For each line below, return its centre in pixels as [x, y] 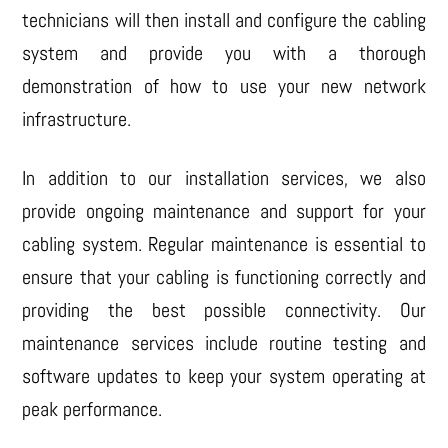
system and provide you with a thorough [224, 53]
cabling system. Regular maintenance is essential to [224, 244]
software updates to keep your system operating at [224, 376]
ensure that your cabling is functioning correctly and [224, 277]
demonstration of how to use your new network [224, 86]
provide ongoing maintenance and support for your [224, 211]
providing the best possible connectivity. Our [224, 310]
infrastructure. [77, 119]
